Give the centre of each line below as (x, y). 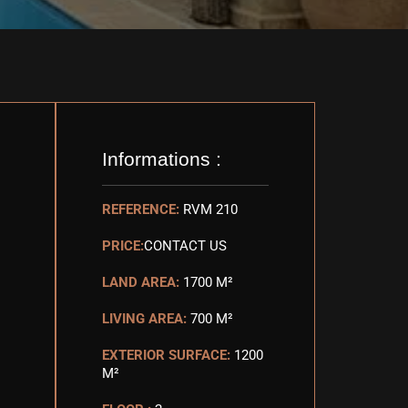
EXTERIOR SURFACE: (166, 355)
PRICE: (123, 246)
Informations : (162, 159)
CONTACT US (185, 246)
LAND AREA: (141, 282)
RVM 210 (210, 209)
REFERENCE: (141, 209)
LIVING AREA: (144, 319)
